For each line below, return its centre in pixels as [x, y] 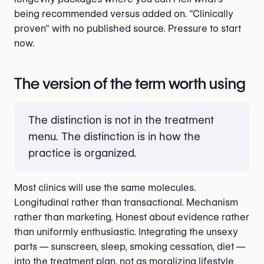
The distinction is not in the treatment [121, 120]
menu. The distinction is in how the [114, 136]
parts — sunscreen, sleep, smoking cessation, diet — [130, 246]
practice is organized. [82, 153]
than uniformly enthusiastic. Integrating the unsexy [126, 232]
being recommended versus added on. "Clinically [124, 14]
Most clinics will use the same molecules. [105, 187]
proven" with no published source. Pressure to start [128, 28]
